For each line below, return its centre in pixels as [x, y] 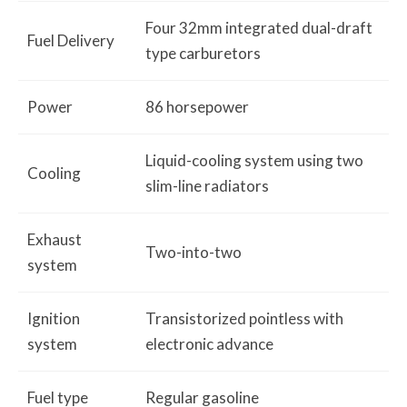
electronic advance [209, 344]
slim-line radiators [207, 186]
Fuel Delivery [71, 40]
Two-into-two [194, 252]
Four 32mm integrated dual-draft [259, 28]
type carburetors [203, 53]
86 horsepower [197, 107]
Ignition [54, 318]
